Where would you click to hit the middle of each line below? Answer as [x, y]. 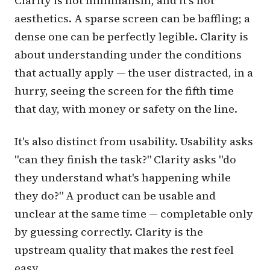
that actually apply [64, 72]
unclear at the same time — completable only [134, 213]
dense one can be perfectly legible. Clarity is [131, 36]
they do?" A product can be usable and [115, 195]
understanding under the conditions [145, 54]
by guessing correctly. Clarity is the [109, 231]
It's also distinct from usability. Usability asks [134, 141]
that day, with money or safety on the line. [126, 108]
